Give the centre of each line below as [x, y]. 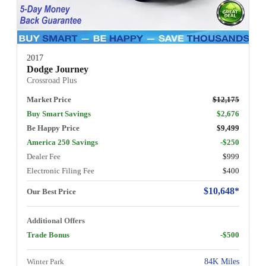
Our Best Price [51, 191]
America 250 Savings [62, 142]
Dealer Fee [44, 156]
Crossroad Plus [52, 80]
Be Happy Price [53, 128]
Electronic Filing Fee [61, 170]
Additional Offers [56, 220]
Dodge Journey [58, 69]
